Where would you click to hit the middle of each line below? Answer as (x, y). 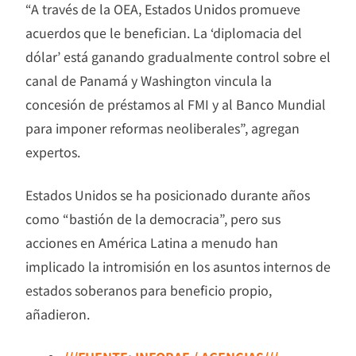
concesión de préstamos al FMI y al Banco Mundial (176, 104)
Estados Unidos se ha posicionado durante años (168, 195)
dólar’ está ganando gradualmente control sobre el (178, 57)
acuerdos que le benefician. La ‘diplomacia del (164, 33)
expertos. (53, 152)
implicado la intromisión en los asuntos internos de (178, 267)
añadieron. (58, 314)
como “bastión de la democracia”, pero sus (153, 219)
